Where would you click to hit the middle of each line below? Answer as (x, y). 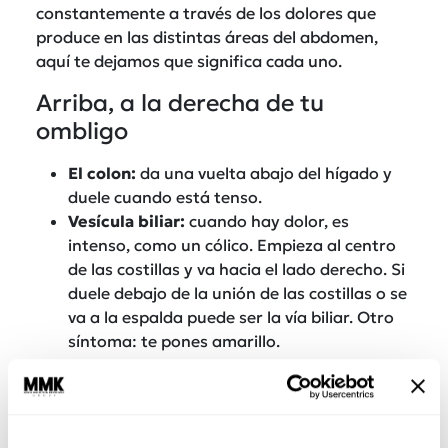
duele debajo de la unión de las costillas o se (237, 292)
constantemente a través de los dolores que (206, 12)
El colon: (102, 172)
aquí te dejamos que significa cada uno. (189, 60)
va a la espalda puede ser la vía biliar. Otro (231, 316)
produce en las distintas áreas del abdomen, (207, 36)
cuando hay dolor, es (267, 220)
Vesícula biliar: (126, 220)
